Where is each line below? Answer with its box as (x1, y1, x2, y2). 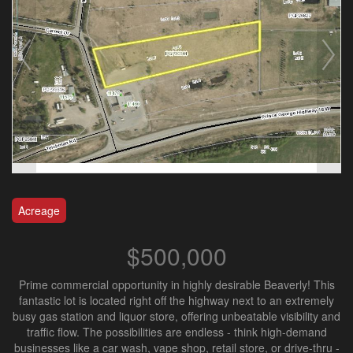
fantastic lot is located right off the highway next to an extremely (19, 292, 334, 308)
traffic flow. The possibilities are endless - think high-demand (26, 324, 327, 340)
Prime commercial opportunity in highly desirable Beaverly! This (18, 277, 335, 292)
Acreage (18, 203, 60, 218)
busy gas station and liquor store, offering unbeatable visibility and (13, 308, 340, 324)
